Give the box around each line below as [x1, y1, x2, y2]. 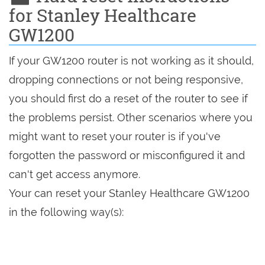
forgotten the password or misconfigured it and [9, 149, 245, 161]
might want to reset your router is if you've [9, 130, 221, 143]
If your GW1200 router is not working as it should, [9, 54, 254, 67]
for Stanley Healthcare [9, 4, 196, 27]
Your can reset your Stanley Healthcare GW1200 [9, 187, 250, 199]
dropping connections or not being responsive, [9, 73, 243, 86]
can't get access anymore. [9, 168, 140, 180]
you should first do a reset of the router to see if [9, 92, 248, 105]
